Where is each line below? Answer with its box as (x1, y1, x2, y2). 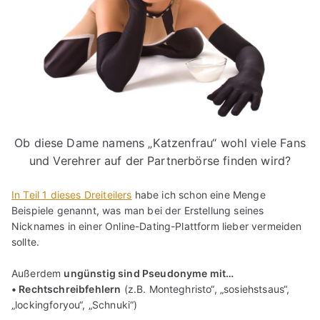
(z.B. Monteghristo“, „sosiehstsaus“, (121, 282, 290, 295)
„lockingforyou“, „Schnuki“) (11, 298, 138, 311)
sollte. (11, 235, 40, 248)
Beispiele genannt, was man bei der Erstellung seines (11, 204, 264, 216)
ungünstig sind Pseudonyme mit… (64, 266, 234, 279)
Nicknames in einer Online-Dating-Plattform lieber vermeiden (11, 219, 302, 232)
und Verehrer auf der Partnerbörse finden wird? (29, 153, 291, 168)
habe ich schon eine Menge (131, 188, 266, 201)
